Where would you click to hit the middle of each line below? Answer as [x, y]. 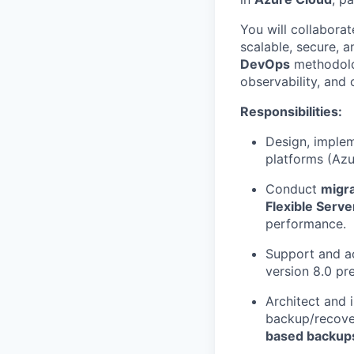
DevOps [265, 64]
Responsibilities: [291, 111]
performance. [306, 224]
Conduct [293, 189]
